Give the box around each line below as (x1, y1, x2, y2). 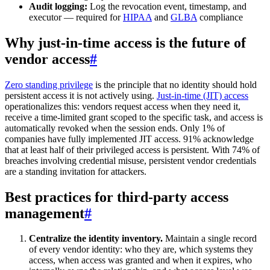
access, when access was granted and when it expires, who (29, 255, 252, 266)
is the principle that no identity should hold (93, 79, 257, 90)
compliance (197, 11, 243, 22)
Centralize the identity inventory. (29, 233, 163, 244)
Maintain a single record (163, 233, 257, 244)
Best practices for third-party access (5, 189, 228, 205)
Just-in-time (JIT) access (157, 90, 248, 101)
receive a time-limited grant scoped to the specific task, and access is (5, 111, 263, 122)
